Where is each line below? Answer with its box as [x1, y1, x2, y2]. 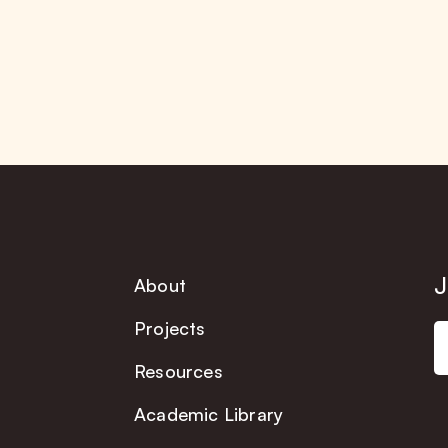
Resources [133, 360, 223, 383]
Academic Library [133, 403, 284, 426]
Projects [133, 317, 206, 340]
